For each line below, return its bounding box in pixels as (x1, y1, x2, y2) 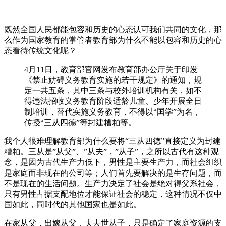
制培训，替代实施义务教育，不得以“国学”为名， (24, 107, 201, 116)
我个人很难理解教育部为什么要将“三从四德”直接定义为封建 (4, 136, 221, 145)
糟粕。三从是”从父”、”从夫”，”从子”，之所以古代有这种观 (4, 147, 219, 156)
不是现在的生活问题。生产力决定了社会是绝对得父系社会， (4, 179, 222, 188)
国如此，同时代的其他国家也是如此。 (4, 200, 141, 209)
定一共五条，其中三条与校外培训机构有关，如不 (24, 86, 202, 95)
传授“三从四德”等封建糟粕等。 (24, 118, 136, 127)
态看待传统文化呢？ (4, 46, 77, 55)
